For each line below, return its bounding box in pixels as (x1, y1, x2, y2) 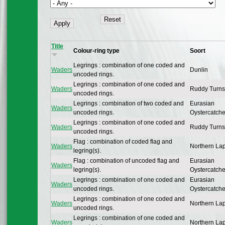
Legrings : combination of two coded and (73, 100, 184, 107)
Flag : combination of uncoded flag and (73, 157, 179, 165)
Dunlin (190, 66, 208, 74)
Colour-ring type (73, 47, 120, 55)
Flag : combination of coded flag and (73, 138, 172, 146)
